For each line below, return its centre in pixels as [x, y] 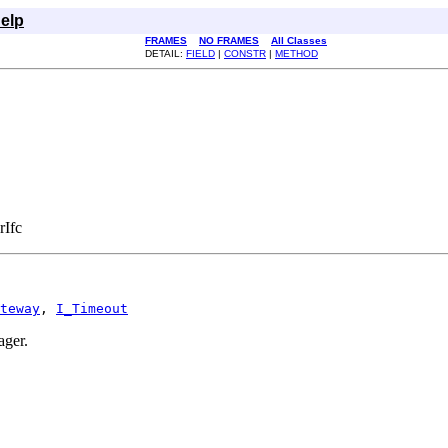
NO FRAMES [229, 40]
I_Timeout [92, 308]
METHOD [296, 53]
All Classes [299, 40]
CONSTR [245, 53]
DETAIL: [165, 53]
